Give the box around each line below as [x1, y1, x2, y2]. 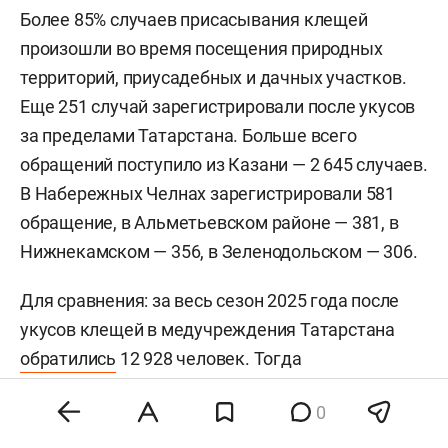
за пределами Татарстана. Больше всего [20, 125, 357, 147]
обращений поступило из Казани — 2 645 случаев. [20, 154, 428, 176]
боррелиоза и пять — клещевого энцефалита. [20, 406, 395, 428]
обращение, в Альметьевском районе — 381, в [20, 212, 399, 234]
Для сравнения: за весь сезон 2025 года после [20, 290, 400, 312]
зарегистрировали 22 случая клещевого [20, 377, 351, 399]
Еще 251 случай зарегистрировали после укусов [20, 96, 416, 118]
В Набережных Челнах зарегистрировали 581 [20, 183, 395, 205]
